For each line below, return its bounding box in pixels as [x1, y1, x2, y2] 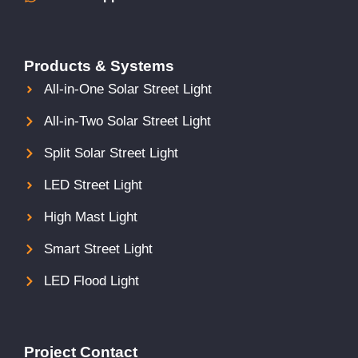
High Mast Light [43, 209, 137, 225]
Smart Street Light [43, 241, 153, 257]
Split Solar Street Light [43, 145, 178, 161]
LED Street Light [43, 177, 142, 193]
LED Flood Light [43, 272, 139, 288]
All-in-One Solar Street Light [43, 81, 212, 97]
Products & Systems [24, 57, 174, 74]
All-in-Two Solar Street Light [43, 113, 211, 129]
